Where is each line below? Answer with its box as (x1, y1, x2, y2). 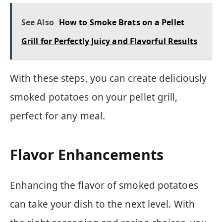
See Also (21, 16, 54, 28)
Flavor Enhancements (10, 145, 164, 165)
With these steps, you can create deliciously (10, 71, 207, 85)
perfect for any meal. (10, 109, 105, 122)
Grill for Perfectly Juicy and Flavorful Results (21, 35, 198, 47)
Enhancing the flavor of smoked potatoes (10, 178, 198, 192)
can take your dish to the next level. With (10, 197, 195, 211)
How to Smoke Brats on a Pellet (58, 16, 184, 28)
